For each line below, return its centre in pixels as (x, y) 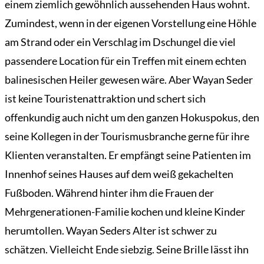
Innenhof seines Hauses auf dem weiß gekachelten (119, 174)
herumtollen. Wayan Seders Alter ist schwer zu (111, 231)
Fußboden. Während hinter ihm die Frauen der (109, 193)
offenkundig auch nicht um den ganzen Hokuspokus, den (132, 118)
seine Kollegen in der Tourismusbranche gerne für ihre (127, 136)
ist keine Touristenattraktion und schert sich (105, 99)
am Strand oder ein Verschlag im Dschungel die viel (120, 42)
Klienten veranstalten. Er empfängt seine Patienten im (128, 155)
